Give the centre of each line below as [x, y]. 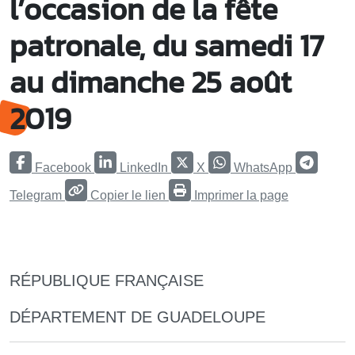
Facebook [63, 167]
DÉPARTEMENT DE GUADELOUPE [137, 317]
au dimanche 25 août [151, 82]
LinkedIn [144, 167]
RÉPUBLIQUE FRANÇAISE [107, 280]
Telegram [36, 195]
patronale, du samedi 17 [167, 45]
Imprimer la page [241, 195]
